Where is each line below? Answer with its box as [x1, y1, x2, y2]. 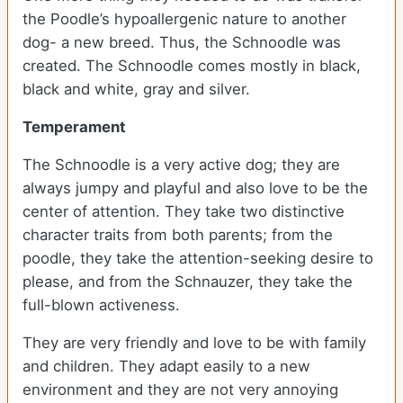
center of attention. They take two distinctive [22, 202, 345, 221]
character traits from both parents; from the [22, 226, 333, 245]
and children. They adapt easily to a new [22, 357, 310, 376]
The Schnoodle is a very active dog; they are [22, 156, 340, 175]
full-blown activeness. [22, 296, 184, 315]
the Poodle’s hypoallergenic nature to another [22, 10, 346, 29]
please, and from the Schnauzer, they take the [22, 273, 353, 291]
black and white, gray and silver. [22, 80, 255, 99]
